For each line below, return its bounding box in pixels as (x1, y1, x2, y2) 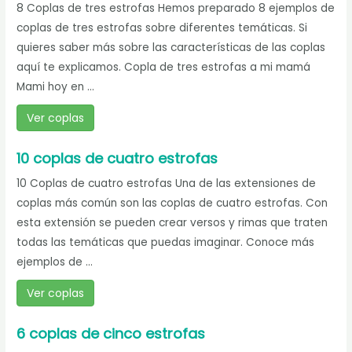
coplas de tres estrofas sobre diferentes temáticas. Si (16, 20, 308, 36)
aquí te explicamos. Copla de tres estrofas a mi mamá (16, 60, 311, 75)
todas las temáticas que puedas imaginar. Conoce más (16, 235, 315, 251)
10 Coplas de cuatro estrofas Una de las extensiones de (16, 176, 317, 192)
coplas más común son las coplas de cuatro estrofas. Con (16, 196, 328, 211)
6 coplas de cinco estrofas (16, 324, 206, 344)
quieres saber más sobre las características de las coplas (16, 40, 326, 56)
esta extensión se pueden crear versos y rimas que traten (16, 215, 328, 231)
